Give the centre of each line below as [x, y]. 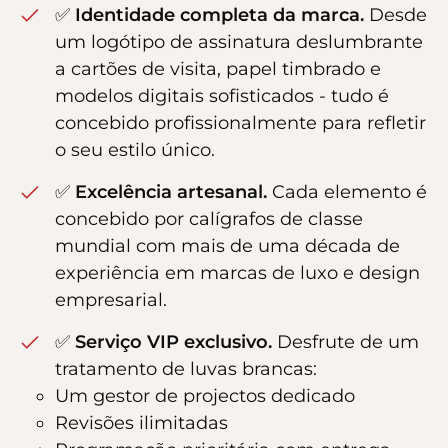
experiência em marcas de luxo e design [237, 272]
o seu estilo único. [135, 149]
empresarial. [111, 299]
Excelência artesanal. [171, 191]
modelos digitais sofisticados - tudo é [222, 95]
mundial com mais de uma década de [227, 245]
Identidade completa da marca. [219, 14]
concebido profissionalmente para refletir [240, 122]
